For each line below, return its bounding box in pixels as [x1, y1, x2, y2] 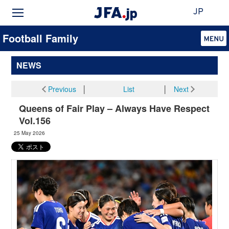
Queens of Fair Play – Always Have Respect [19, 102, 210, 115]
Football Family [3, 31, 78, 45]
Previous [48, 84, 76, 94]
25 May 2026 [14, 129, 45, 136]
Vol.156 [19, 114, 51, 127]
